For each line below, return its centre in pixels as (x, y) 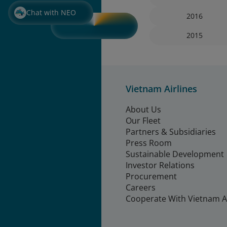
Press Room (149, 143)
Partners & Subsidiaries (171, 132)
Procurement (151, 176)
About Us (143, 109)
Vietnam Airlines (161, 89)
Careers (141, 187)
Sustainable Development (175, 154)
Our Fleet (143, 121)
